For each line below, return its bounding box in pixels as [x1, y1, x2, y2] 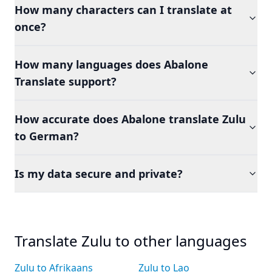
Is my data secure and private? [15, 166, 183, 181]
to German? [15, 129, 79, 143]
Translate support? [15, 74, 117, 89]
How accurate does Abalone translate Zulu [15, 112, 246, 126]
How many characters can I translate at [15, 2, 232, 17]
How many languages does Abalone [15, 57, 208, 72]
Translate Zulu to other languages [15, 231, 247, 251]
